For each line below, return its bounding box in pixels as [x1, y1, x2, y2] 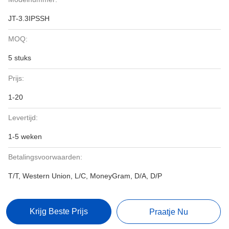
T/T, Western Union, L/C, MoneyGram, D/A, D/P [8, 172, 162, 180]
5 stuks [8, 54, 31, 62]
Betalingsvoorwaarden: [8, 153, 82, 161]
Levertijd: [8, 113, 38, 122]
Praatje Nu [149, 208, 189, 216]
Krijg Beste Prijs [29, 207, 88, 216]
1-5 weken [8, 132, 42, 141]
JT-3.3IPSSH [8, 14, 50, 22]
